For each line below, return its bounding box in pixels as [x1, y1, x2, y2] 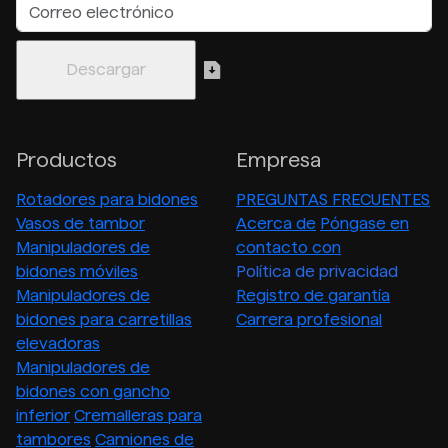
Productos [16, 148, 117, 171]
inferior [16, 406, 70, 424]
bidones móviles [16, 262, 138, 280]
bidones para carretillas [16, 310, 192, 328]
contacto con [236, 238, 341, 256]
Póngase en [320, 214, 409, 232]
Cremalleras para [74, 406, 202, 424]
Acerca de [236, 214, 316, 232]
